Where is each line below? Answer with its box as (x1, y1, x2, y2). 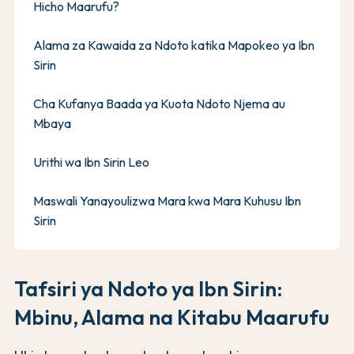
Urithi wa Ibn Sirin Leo (33, 153, 149, 170)
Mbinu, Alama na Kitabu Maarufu (14, 303, 330, 330)
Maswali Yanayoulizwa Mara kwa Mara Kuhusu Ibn (33, 192, 301, 209)
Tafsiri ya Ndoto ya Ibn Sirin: (14, 275, 283, 302)
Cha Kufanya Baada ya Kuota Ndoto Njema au (33, 95, 285, 111)
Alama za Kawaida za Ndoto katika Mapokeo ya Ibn (33, 36, 314, 53)
